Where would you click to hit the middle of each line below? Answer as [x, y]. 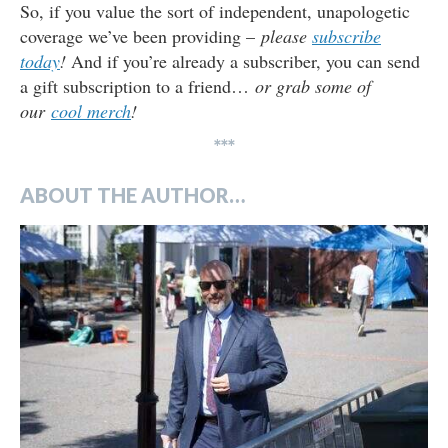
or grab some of [313, 86]
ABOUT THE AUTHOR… [132, 195]
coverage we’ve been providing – [140, 36]
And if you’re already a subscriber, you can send [243, 61]
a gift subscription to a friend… [137, 86]
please [286, 36]
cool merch [91, 111]
